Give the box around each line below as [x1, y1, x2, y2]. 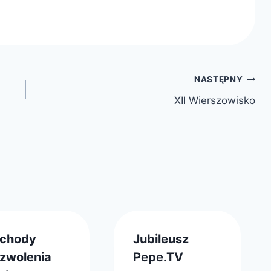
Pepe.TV [132, 249, 183, 264]
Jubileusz [132, 231, 189, 246]
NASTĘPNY [194, 74, 243, 85]
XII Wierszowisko [174, 94, 255, 106]
